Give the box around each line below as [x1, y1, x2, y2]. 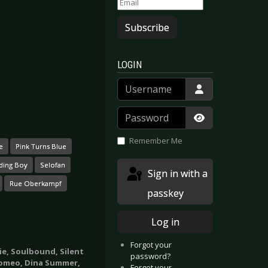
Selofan [40, 160, 65, 169]
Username [117, 77, 155, 89]
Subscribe [125, 21, 169, 35]
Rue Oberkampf [10, 178, 62, 188]
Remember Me [129, 135, 182, 147]
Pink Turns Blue [16, 141, 66, 151]
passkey [147, 186, 184, 200]
